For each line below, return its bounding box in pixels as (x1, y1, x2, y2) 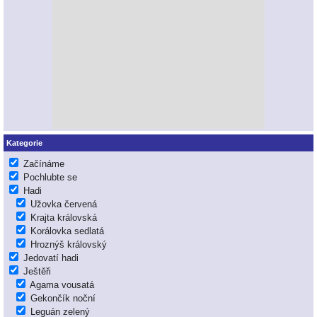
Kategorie (6, 138, 42, 147)
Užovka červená (30, 199, 97, 210)
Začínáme (23, 158, 64, 170)
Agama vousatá (30, 279, 94, 291)
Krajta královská (30, 212, 97, 224)
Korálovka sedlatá (30, 226, 104, 237)
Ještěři (23, 266, 51, 277)
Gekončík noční (30, 293, 96, 304)
